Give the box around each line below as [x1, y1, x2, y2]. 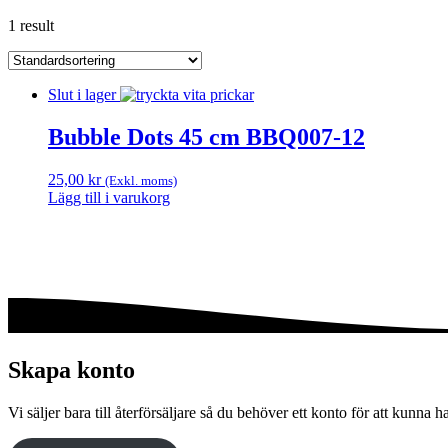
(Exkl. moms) [105, 173, 177, 189]
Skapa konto [8, 356, 135, 383]
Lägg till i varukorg [48, 189, 170, 207]
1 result [8, 17, 54, 35]
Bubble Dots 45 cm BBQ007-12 [48, 124, 365, 151]
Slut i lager [48, 86, 116, 104]
